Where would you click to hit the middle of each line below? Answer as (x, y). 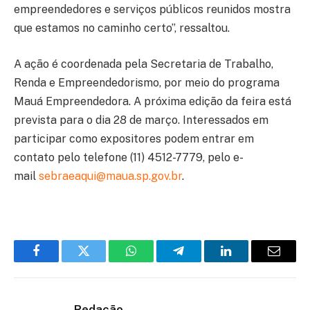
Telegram (201, 261)
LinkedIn (248, 261)
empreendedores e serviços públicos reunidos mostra (152, 9)
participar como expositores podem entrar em (134, 138)
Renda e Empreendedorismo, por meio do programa (147, 82)
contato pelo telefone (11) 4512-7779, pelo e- (129, 157)
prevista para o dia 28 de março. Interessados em (141, 120)
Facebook (59, 261)
